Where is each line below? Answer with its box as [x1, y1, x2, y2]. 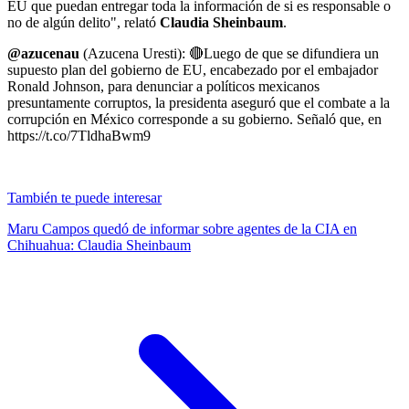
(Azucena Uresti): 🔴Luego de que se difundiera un [79, 45, 379, 61]
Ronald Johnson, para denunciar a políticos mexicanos [7, 78, 320, 94]
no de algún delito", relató [7, 14, 160, 30]
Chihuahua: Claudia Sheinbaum [7, 236, 191, 253]
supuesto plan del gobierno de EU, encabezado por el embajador [7, 61, 378, 78]
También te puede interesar [7, 189, 162, 205]
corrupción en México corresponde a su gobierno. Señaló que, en [7, 110, 382, 127]
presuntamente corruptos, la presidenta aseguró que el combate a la [7, 94, 390, 110]
